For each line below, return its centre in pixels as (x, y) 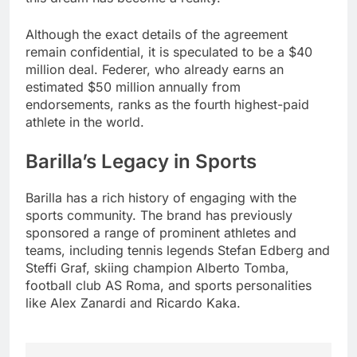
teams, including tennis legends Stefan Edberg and (178, 250)
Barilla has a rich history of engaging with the (161, 197)
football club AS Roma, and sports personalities (169, 285)
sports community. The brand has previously (159, 215)
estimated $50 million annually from (133, 86)
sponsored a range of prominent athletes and (161, 232)
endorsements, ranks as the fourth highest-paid (167, 104)
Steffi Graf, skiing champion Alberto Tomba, (157, 267)
